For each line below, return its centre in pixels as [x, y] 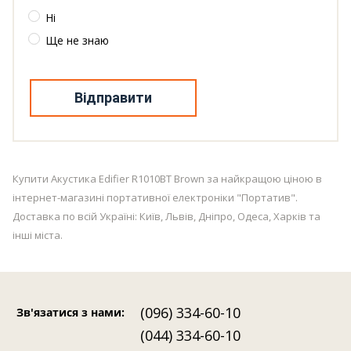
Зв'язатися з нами [69, 313]
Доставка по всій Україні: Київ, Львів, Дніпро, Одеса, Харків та [166, 217]
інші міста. [38, 235]
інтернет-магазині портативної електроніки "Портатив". [155, 198]
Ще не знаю [77, 41]
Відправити [113, 98]
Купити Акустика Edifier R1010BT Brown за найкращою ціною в [167, 179]
